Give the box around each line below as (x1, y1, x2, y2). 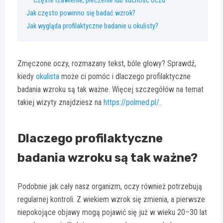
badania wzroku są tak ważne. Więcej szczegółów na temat (17, 85, 204, 95)
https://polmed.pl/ (104, 98, 159, 108)
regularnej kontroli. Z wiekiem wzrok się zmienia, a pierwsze (17, 195, 205, 205)
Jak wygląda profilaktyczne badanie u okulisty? (26, 22, 158, 31)
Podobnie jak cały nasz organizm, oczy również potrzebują (17, 182, 202, 192)
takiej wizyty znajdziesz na (17, 98, 104, 108)
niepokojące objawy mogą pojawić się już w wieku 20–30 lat (17, 208, 207, 218)
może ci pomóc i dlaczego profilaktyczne (59, 72, 191, 82)
